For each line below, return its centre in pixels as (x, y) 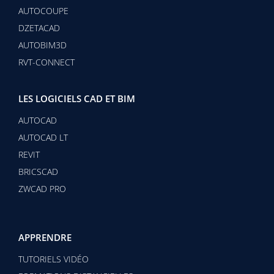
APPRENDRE (45, 237)
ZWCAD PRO (42, 188)
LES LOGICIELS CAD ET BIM (77, 98)
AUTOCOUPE (43, 10)
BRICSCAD (38, 171)
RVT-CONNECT (46, 62)
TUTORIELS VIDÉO (54, 259)
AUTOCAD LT (43, 137)
